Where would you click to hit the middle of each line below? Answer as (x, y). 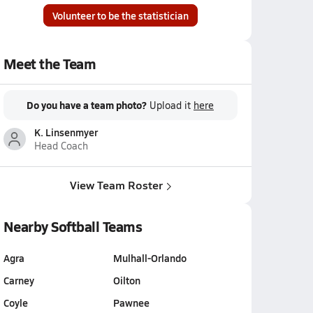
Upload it (172, 105)
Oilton (126, 280)
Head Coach (61, 146)
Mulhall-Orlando (150, 258)
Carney (19, 280)
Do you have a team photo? (87, 105)
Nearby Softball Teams (73, 226)
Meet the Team (50, 64)
